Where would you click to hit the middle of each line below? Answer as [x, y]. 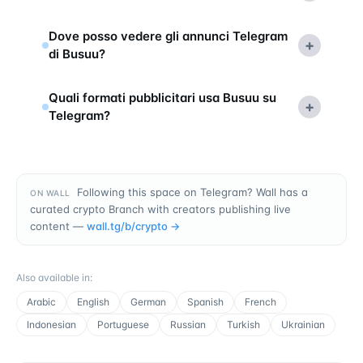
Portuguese [123, 324]
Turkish [243, 324]
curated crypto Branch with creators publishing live [160, 209]
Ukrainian [303, 324]
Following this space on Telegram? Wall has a [192, 192]
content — [57, 226]
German [148, 301]
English [93, 301]
